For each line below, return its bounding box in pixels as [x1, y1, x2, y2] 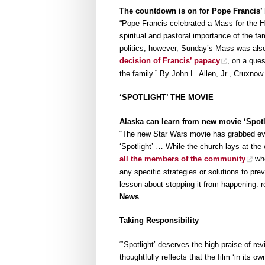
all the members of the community [119, 154, 245, 163]
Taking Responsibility [119, 216, 199, 225]
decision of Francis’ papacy [119, 56, 220, 65]
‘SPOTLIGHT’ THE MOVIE [119, 93, 214, 102]
